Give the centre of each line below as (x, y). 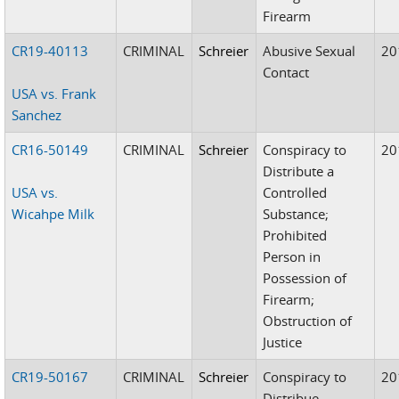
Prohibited (295, 235)
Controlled (295, 192)
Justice (283, 342)
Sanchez (37, 114)
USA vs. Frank (54, 93)
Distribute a (299, 171)
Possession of (305, 277)
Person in (292, 256)
